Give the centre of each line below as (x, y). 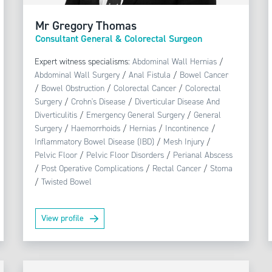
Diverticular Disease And (177, 102)
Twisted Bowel (66, 182)
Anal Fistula (149, 75)
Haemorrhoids (95, 129)
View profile (62, 219)
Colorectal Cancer (144, 89)
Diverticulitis (56, 115)
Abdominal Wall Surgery (77, 75)
